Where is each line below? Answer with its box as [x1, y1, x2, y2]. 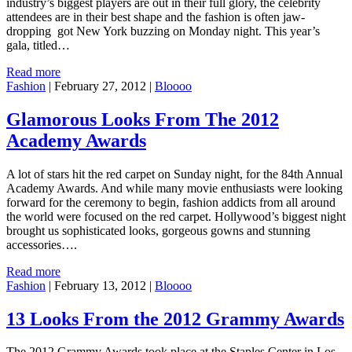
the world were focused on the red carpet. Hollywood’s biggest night [6, 209, 346, 223]
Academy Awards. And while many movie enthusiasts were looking [6, 181, 343, 195]
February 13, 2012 [54, 278, 146, 292]
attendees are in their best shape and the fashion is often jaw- [6, 9, 305, 24]
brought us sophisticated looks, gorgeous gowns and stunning [6, 223, 310, 237]
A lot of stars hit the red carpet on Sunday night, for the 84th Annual [6, 167, 343, 181]
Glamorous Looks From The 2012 [6, 108, 279, 130]
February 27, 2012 [54, 79, 146, 93]
